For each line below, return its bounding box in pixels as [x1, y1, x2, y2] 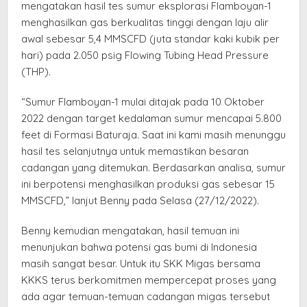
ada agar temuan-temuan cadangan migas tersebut [21, 289, 270, 303]
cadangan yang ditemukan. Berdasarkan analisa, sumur [21, 160, 286, 174]
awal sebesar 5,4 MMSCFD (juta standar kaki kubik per [21, 32, 280, 45]
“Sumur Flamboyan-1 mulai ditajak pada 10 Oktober [21, 95, 265, 108]
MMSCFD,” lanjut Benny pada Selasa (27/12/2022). [21, 193, 259, 207]
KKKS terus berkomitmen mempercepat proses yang [21, 273, 276, 286]
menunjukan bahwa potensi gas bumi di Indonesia [21, 240, 257, 254]
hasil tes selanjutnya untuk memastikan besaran [21, 144, 249, 158]
